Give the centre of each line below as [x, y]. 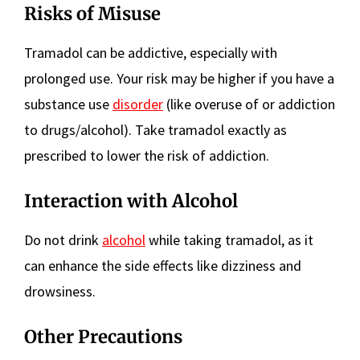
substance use [68, 104]
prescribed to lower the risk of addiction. [147, 156]
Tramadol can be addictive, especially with [151, 53]
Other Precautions [103, 337]
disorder [138, 104]
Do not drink [63, 240]
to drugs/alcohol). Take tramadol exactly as [155, 130]
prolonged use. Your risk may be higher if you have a [179, 79]
